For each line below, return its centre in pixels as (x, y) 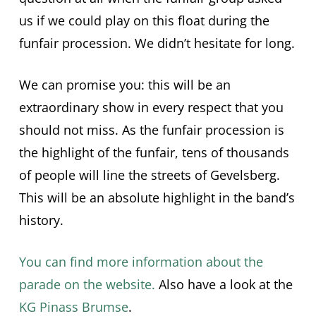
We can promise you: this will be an (124, 85)
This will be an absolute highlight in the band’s (157, 198)
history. (41, 220)
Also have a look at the (224, 285)
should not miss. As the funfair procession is (151, 130)
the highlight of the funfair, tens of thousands (154, 153)
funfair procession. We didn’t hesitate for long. (157, 43)
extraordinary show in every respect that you (151, 108)
